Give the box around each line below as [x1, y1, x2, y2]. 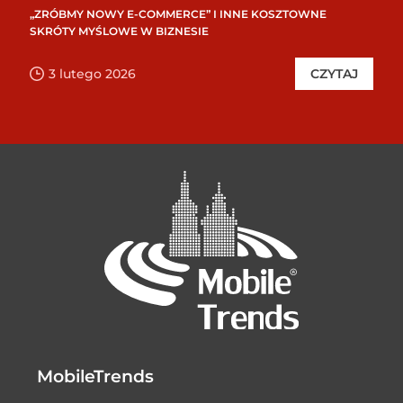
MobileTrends [37, 365, 154, 387]
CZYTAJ [310, 66, 358, 83]
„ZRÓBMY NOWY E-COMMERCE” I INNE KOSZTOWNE [30, 7, 327, 22]
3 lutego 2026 [49, 66, 136, 83]
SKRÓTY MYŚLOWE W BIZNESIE [30, 24, 209, 39]
